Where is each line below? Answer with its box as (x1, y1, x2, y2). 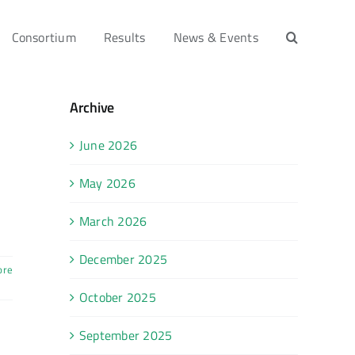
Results (103, 28, 146, 47)
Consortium (11, 28, 76, 47)
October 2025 (79, 287, 156, 307)
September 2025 (79, 325, 173, 345)
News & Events (173, 28, 258, 47)
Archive (70, 96, 115, 118)
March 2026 (79, 211, 147, 231)
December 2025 (79, 249, 168, 269)
